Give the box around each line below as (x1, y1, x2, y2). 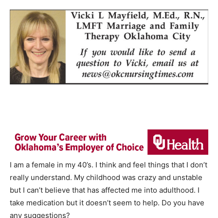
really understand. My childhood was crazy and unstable (10, 173, 202, 182)
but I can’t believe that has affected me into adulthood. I (10, 185, 200, 195)
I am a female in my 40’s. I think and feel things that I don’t (10, 160, 207, 170)
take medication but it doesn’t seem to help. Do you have (10, 198, 204, 208)
